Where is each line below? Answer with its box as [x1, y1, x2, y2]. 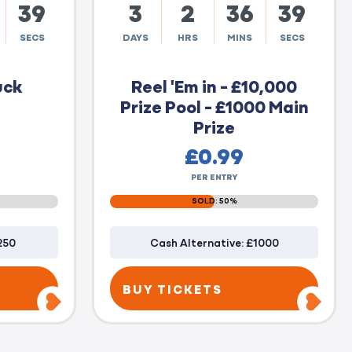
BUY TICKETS [123, 279, 222, 297]
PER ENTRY [191, 170, 237, 182]
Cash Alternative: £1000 [149, 233, 279, 250]
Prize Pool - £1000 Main [119, 93, 309, 118]
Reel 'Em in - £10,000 [131, 72, 297, 97]
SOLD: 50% [191, 194, 237, 206]
